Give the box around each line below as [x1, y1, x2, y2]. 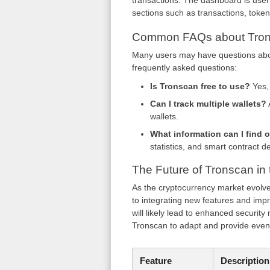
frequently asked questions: [131, 63, 237, 72]
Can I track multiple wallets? [149, 99, 266, 108]
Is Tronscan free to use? [149, 81, 250, 91]
